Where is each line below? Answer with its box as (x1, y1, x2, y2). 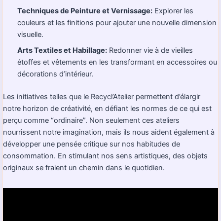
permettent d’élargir (134, 92, 200, 101)
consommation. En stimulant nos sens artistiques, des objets (3, 151, 208, 160)
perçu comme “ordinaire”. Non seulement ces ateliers (3, 115, 180, 125)
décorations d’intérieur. (17, 69, 94, 78)
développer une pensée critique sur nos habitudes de (3, 139, 180, 148)
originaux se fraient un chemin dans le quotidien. (3, 163, 165, 172)
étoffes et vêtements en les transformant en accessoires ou (17, 57, 218, 67)
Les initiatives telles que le (3, 92, 91, 101)
